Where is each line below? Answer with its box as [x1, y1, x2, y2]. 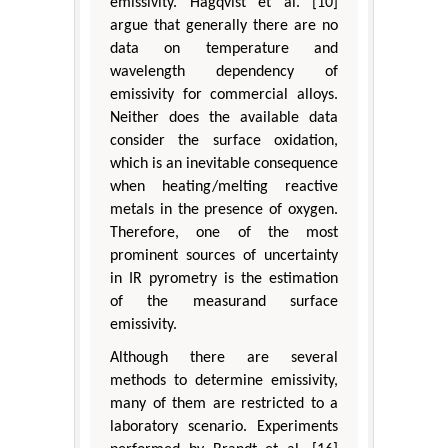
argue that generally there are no [110, 17, 338, 34]
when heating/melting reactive [110, 178, 338, 195]
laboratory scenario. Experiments [110, 418, 338, 435]
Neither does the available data [110, 109, 338, 126]
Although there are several [110, 349, 338, 366]
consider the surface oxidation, [110, 132, 338, 149]
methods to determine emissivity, [110, 372, 338, 389]
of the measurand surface [110, 293, 338, 310]
